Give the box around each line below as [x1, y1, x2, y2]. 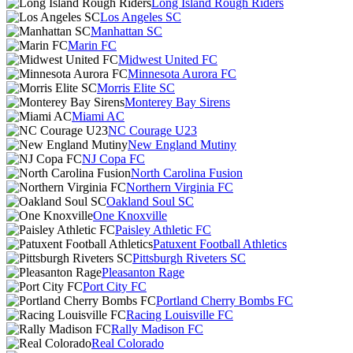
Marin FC [68, 39, 117, 52]
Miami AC [72, 110, 124, 123]
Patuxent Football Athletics [153, 237, 287, 251]
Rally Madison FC [111, 322, 203, 336]
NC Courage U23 [108, 124, 197, 137]
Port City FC [83, 280, 147, 293]
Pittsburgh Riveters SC [132, 251, 246, 265]
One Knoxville [93, 209, 167, 222]
